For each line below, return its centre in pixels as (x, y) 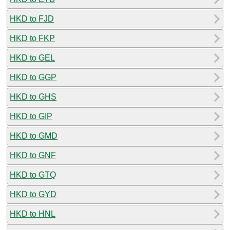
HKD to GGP (33, 77)
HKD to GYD (33, 194)
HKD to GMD (34, 136)
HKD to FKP (32, 38)
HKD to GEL (32, 57)
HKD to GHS (33, 97)
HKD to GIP (31, 116)
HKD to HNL (33, 214)
